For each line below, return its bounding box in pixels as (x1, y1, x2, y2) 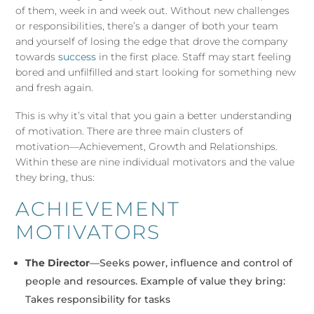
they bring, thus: (15, 170, 95, 184)
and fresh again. (15, 81, 94, 94)
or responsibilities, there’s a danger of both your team (15, 19, 279, 32)
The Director (25, 256, 90, 269)
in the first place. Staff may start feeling (96, 50, 292, 63)
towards (15, 50, 59, 63)
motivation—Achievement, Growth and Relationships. (15, 139, 278, 153)
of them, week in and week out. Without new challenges (15, 4, 290, 17)
